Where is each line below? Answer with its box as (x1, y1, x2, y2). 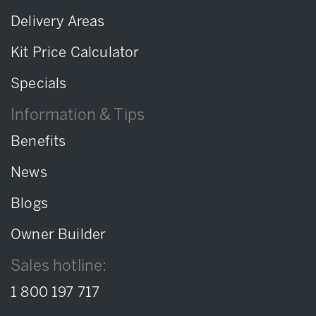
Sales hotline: (11, 260, 107, 274)
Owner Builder (11, 229, 107, 242)
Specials (11, 78, 67, 91)
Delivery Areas (11, 16, 105, 29)
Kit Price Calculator (11, 47, 140, 60)
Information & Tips (11, 109, 145, 123)
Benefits (11, 135, 66, 149)
